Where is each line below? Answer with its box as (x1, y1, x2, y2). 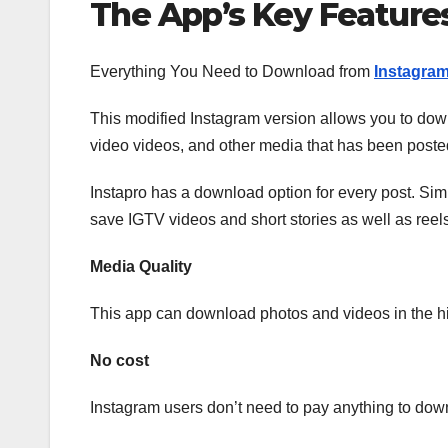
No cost (90, 351, 149, 369)
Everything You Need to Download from (90, 62, 374, 80)
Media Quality (90, 257, 192, 275)
